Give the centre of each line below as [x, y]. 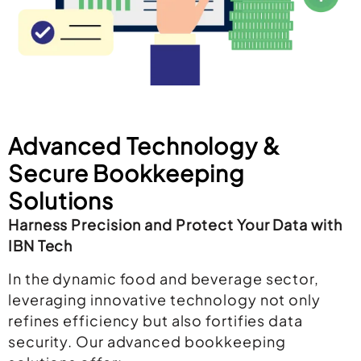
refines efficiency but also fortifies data [156, 320]
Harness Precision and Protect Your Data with [175, 225]
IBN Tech [41, 246]
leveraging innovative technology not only [164, 299]
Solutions [61, 201]
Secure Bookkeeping [127, 173]
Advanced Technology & [144, 146]
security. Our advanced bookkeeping [147, 341]
